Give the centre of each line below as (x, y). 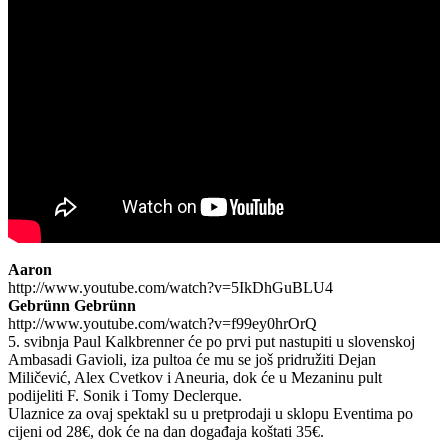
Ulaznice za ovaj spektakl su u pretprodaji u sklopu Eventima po (210, 413)
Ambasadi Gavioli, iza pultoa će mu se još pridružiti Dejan (192, 359)
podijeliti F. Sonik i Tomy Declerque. (125, 395)
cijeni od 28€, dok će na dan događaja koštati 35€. (166, 431)
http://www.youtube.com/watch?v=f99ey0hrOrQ (162, 323)
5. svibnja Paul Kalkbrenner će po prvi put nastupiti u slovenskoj (211, 341)
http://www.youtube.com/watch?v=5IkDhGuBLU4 (170, 287)
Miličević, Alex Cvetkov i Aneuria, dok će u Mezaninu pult (195, 377)
